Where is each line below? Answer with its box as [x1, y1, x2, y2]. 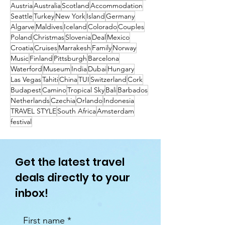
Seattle [11, 12, 33, 21]
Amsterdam [97, 106, 134, 116]
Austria [11, 1, 33, 11]
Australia [34, 1, 61, 11]
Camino [42, 85, 66, 95]
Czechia [51, 96, 75, 105]
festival [11, 117, 32, 127]
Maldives [36, 22, 63, 32]
